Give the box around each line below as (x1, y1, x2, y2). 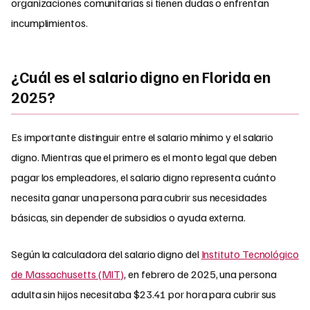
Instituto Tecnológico (201, 247, 299, 262)
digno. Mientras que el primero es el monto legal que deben (11, 150, 277, 165)
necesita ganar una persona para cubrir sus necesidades (11, 190, 267, 205)
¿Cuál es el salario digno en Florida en (11, 67, 271, 87)
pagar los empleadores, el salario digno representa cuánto (11, 170, 276, 185)
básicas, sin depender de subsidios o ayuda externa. (11, 210, 246, 225)
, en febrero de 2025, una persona (124, 267, 277, 282)
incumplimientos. (11, 16, 88, 30)
